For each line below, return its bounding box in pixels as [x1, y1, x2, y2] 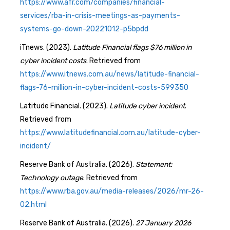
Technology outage [20, 173, 83, 182]
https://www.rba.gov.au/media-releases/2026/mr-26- [20, 186, 204, 196]
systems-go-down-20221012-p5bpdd [20, 24, 148, 33]
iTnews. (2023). [20, 43, 73, 52]
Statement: [136, 160, 172, 169]
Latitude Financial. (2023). [20, 101, 109, 110]
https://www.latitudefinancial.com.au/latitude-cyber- [20, 128, 201, 137]
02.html [20, 200, 47, 209]
